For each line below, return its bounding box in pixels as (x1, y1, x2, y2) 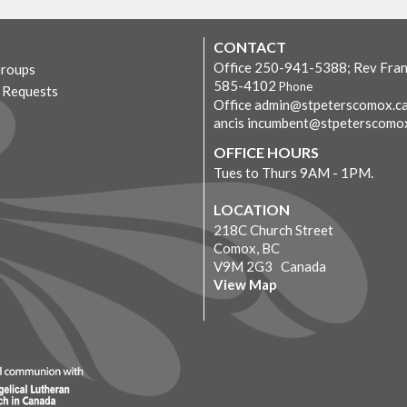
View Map (213, 275, 277, 293)
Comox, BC (213, 239, 280, 256)
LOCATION (213, 200, 290, 218)
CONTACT (213, 38, 286, 56)
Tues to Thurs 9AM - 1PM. (213, 164, 373, 181)
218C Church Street (213, 221, 333, 238)
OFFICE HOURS (213, 143, 319, 161)
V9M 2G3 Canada (213, 257, 326, 274)
